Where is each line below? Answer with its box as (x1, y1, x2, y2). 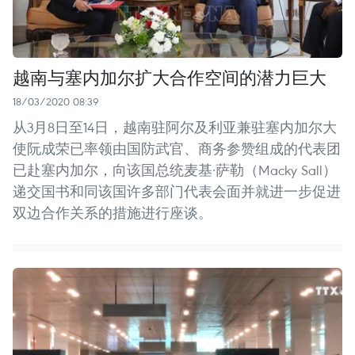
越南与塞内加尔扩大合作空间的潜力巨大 (13, 64, 326, 89)
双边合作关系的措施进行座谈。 (13, 203, 212, 222)
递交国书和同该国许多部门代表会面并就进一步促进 (13, 181, 341, 200)
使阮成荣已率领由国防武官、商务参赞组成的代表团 (13, 139, 341, 158)
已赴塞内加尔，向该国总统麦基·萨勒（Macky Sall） (13, 160, 337, 179)
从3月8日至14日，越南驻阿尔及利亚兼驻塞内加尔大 (13, 117, 337, 136)
